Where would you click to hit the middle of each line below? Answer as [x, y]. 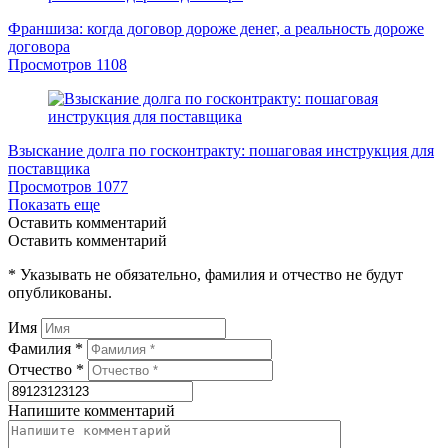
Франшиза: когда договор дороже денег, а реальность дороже [216, 29]
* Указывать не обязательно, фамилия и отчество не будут [205, 275]
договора [39, 47]
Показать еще [54, 205]
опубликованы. [60, 293]
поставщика [49, 169]
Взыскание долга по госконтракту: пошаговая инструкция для [221, 151]
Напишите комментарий [91, 411]
